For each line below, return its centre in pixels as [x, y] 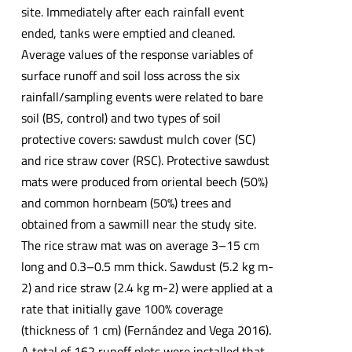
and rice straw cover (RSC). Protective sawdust [145, 161]
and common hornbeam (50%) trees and [126, 203]
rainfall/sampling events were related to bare [142, 97]
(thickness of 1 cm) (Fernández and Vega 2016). [146, 330]
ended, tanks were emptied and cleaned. [128, 33]
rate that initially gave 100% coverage [122, 309]
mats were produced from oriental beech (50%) [144, 182]
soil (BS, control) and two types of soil [121, 118]
